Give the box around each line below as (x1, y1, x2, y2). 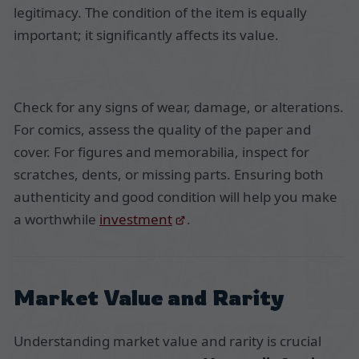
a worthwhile (14, 209, 99, 228)
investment (99, 209, 172, 228)
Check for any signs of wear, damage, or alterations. (14, 97, 344, 116)
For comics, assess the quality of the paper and (14, 119, 311, 139)
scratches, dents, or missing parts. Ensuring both (14, 164, 324, 184)
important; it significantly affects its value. (14, 25, 279, 44)
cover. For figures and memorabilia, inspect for (14, 142, 309, 161)
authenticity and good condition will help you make (14, 187, 337, 206)
